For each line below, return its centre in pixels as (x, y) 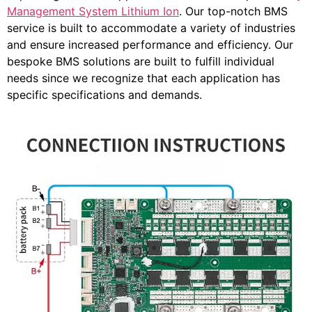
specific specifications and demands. (104, 95)
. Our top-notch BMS (233, 11)
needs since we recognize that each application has (143, 78)
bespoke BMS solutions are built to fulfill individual (141, 61)
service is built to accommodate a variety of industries (151, 28)
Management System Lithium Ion (93, 11)
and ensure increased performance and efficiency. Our (150, 45)
